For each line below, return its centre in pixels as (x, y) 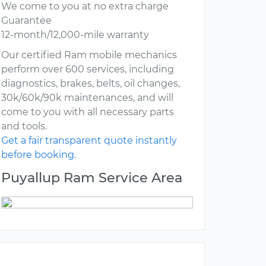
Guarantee (26, 21)
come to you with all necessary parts (88, 112)
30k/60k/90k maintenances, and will (87, 98)
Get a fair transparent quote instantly (89, 141)
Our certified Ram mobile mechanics (89, 55)
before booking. (39, 155)
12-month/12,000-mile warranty (75, 35)
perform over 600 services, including (88, 69)
